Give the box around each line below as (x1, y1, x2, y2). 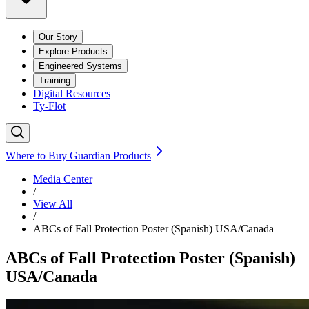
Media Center (33, 172, 92, 185)
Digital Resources (33, 87, 110, 99)
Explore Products (39, 46, 108, 57)
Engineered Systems (39, 60, 122, 71)
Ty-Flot (33, 99, 66, 112)
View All (33, 197, 72, 210)
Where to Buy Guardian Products (6, 149, 151, 161)
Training (39, 74, 70, 86)
